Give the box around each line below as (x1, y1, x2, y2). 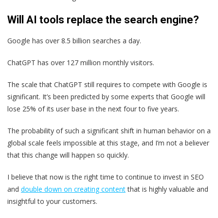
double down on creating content (21, 184, 126, 194)
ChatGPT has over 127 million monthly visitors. (7, 57, 154, 67)
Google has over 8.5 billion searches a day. (7, 36, 141, 45)
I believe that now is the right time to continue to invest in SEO (7, 172, 204, 182)
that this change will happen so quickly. (7, 150, 129, 160)
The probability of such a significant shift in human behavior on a (7, 126, 211, 135)
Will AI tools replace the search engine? (7, 13, 199, 26)
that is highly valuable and (126, 184, 208, 194)
